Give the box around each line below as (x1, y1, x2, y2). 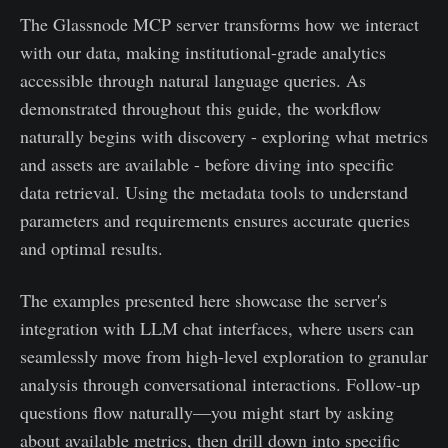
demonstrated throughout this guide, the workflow (20, 96, 381, 121)
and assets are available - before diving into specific (20, 152, 394, 177)
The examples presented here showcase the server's (20, 288, 387, 313)
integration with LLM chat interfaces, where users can (20, 316, 414, 341)
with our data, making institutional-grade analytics (20, 40, 386, 65)
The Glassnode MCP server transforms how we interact (20, 12, 419, 37)
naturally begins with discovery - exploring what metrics (20, 124, 428, 149)
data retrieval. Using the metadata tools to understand (20, 180, 408, 205)
